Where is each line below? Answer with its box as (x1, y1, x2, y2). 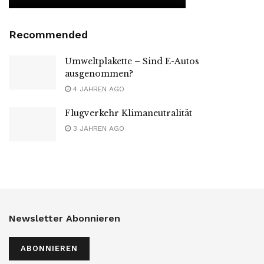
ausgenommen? (65, 68, 133, 80)
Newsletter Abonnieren (9, 212, 120, 224)
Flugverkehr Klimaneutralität (65, 108, 192, 119)
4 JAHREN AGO (71, 85, 124, 94)
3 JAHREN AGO (71, 124, 124, 133)
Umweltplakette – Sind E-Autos (65, 56, 199, 67)
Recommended (9, 28, 88, 41)
